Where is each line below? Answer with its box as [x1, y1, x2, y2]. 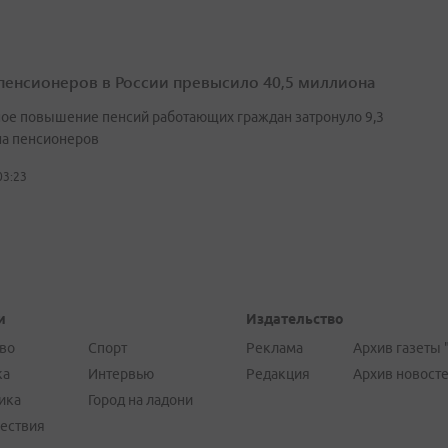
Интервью [87, 366, 154, 383]
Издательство [245, 311, 344, 328]
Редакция [245, 366, 310, 383]
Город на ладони [87, 392, 193, 409]
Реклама [245, 340, 303, 357]
